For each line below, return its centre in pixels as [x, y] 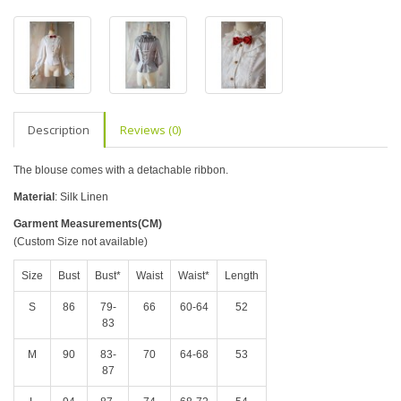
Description [59, 130]
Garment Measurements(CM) [88, 224]
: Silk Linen [81, 197]
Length [242, 276]
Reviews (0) [150, 130]
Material [34, 197]
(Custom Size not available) [81, 242]
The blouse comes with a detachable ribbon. [121, 170]
